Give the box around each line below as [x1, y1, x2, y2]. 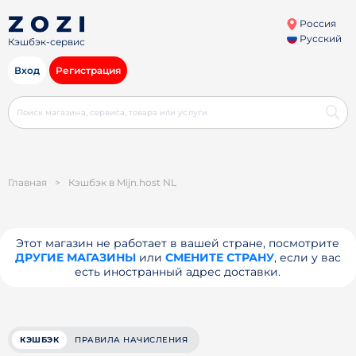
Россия [296, 17, 336, 29]
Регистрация [56, 64, 121, 76]
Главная [8, 176, 47, 188]
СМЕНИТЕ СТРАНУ [164, 250, 274, 265]
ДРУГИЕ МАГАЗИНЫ [14, 250, 136, 265]
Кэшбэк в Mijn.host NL [68, 176, 176, 188]
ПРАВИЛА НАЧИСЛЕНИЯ [75, 335, 188, 345]
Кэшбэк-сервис [8, 36, 85, 48]
